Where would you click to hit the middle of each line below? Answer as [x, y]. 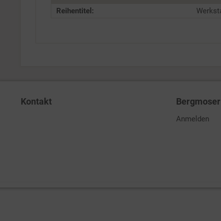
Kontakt [36, 101]
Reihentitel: [75, 11]
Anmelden [193, 119]
